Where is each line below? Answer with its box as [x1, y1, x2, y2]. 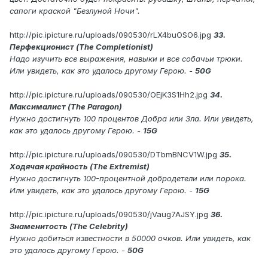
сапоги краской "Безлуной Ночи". [10, 6, 140, 16]
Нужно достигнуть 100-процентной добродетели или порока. [10, 173, 246, 184]
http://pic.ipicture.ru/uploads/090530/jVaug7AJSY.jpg [10, 209, 208, 220]
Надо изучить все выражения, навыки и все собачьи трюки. [10, 54, 243, 64]
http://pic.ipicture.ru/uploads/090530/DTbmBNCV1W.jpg [10, 150, 217, 160]
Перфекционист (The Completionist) [10, 42, 153, 52]
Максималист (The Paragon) [10, 102, 122, 112]
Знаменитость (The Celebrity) [10, 221, 128, 232]
